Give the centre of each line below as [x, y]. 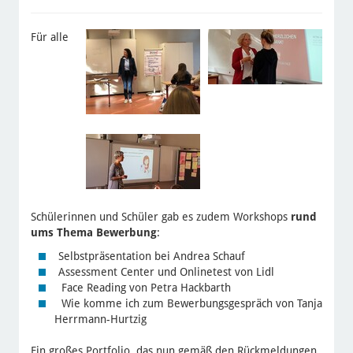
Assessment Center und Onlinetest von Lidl [166, 271]
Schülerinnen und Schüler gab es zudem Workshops [160, 216]
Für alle [49, 37]
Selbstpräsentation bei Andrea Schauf [151, 256]
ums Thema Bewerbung [93, 232]
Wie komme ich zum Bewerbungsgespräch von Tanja [190, 303]
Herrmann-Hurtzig [100, 319]
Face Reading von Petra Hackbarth [144, 287]
